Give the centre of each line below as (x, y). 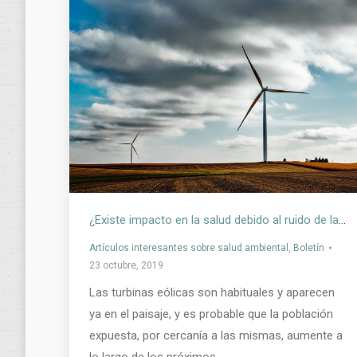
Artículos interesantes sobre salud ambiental (189, 247)
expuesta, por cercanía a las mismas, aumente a (216, 335)
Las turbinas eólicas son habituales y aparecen (212, 292)
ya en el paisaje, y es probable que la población (211, 314)
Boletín (309, 247)
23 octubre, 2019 (126, 265)
